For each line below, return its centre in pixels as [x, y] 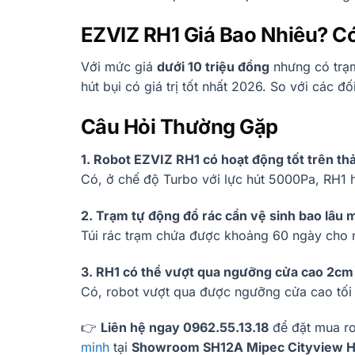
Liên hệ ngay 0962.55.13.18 [185, 328]
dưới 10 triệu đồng [213, 67]
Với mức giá [119, 67]
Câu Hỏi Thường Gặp [179, 127]
